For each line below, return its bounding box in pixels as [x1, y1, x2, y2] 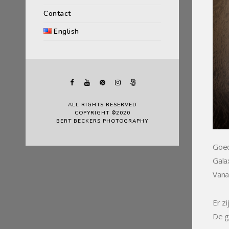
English [54, 27, 79, 36]
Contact [43, 9, 71, 18]
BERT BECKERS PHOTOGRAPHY [56, 118, 148, 125]
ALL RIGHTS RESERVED [68, 101, 136, 108]
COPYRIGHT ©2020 [74, 109, 130, 117]
